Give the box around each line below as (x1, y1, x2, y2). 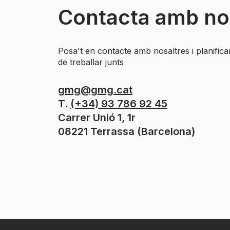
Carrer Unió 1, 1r (58, 111, 136, 124)
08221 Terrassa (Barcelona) (58, 125, 195, 138)
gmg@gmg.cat (58, 84, 132, 96)
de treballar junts (58, 57, 124, 67)
